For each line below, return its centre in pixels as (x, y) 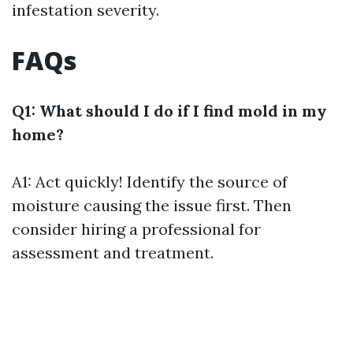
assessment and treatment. (113, 253)
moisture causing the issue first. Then (152, 205)
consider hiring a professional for (136, 229)
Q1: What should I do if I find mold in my (169, 111)
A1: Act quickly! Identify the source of (150, 182)
